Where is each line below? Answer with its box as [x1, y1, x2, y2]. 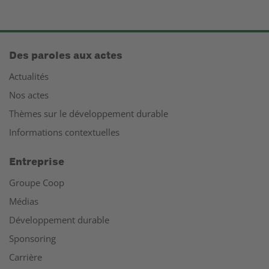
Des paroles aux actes [9, 49, 122, 62]
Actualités [9, 70, 49, 82]
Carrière [9, 251, 42, 263]
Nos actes [9, 89, 49, 101]
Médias [9, 195, 38, 207]
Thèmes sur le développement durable [9, 107, 168, 119]
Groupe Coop [9, 177, 64, 189]
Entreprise [9, 156, 64, 168]
